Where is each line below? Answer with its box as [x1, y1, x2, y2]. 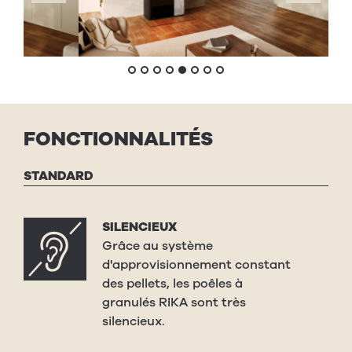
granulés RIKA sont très [102, 294, 246, 312]
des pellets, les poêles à [102, 275, 243, 293]
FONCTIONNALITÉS [24, 126, 213, 153]
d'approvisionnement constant [102, 256, 291, 274]
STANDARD [24, 167, 93, 185]
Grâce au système [102, 237, 213, 255]
